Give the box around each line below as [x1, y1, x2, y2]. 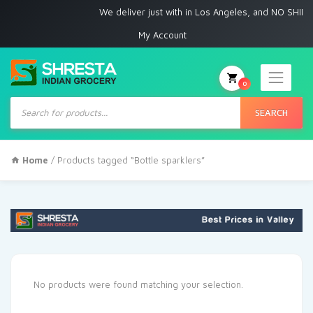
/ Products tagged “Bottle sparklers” [48, 154, 205, 166]
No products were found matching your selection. [34, 279, 243, 291]
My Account [138, 29, 187, 41]
